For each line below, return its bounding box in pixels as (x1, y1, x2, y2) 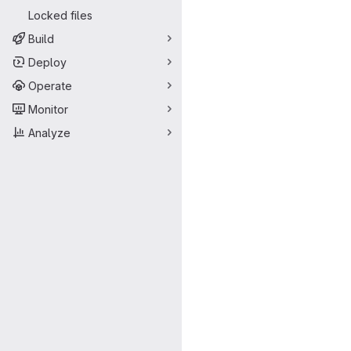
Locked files (28, 8, 92, 22)
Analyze (28, 125, 71, 139)
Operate (28, 78, 72, 92)
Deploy (28, 55, 67, 69)
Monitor (28, 102, 68, 116)
